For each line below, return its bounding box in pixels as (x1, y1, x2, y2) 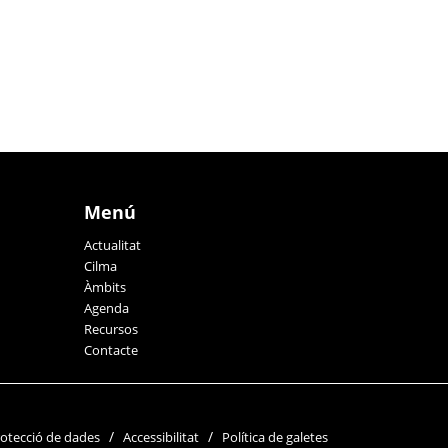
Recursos (83, 319, 138, 338)
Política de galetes (222, 427, 328, 446)
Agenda (83, 298, 129, 317)
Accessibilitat (123, 427, 199, 446)
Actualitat (83, 235, 141, 254)
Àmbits (83, 277, 126, 296)
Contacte (83, 340, 138, 359)
